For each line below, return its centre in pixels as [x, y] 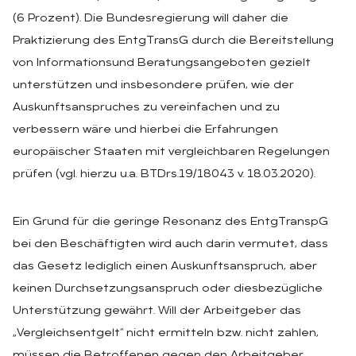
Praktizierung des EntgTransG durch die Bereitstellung [173, 41]
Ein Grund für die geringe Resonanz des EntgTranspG [170, 222]
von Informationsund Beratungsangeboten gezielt [162, 63]
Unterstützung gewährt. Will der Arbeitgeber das [157, 311]
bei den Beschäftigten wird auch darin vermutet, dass [170, 244]
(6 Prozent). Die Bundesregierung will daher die [151, 18]
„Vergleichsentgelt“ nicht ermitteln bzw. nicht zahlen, [166, 333]
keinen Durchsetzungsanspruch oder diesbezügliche [168, 288]
